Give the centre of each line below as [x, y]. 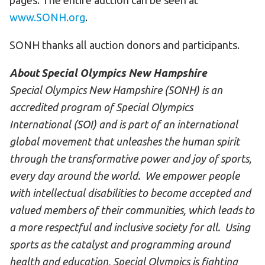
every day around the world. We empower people [125, 176]
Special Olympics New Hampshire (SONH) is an [116, 90]
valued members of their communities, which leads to [132, 210]
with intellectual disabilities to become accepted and [130, 193]
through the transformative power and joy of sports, [130, 159]
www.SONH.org [47, 17]
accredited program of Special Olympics [101, 107]
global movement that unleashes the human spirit [125, 142]
